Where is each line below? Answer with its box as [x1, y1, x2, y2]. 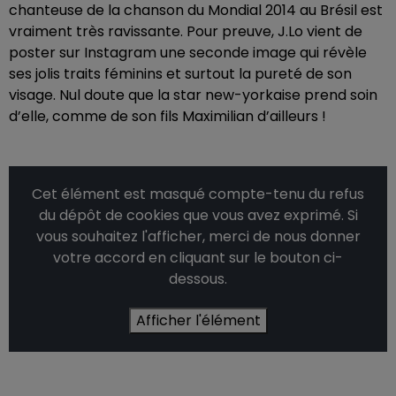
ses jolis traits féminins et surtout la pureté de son [9, 64, 352, 84]
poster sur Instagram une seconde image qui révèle [9, 42, 367, 63]
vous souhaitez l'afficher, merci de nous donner [35, 226, 361, 247]
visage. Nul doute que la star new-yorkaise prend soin [9, 85, 377, 105]
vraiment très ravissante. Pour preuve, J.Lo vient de [9, 21, 362, 42]
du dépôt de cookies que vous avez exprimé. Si [38, 205, 358, 225]
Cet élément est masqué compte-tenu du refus [32, 184, 364, 204]
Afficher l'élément [135, 310, 261, 331]
